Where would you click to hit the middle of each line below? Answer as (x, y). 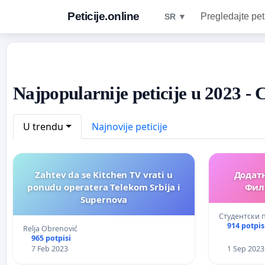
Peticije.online (104, 16)
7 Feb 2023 (49, 248)
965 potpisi (51, 238)
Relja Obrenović (50, 228)
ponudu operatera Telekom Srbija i (104, 187)
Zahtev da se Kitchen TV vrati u (104, 174)
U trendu (43, 126)
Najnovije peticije (129, 126)
